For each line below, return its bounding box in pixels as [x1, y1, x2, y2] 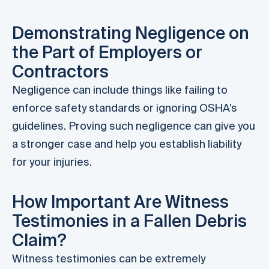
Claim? [12, 230, 67, 249]
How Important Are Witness [12, 192, 229, 211]
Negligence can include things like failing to [12, 83, 228, 97]
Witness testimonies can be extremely [12, 252, 205, 265]
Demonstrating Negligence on [12, 23, 249, 43]
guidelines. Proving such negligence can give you [12, 119, 255, 133]
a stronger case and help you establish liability [12, 138, 241, 151]
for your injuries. [12, 156, 92, 169]
